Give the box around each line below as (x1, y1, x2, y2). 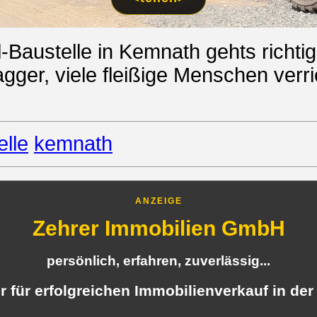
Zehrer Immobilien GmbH (32, 216, 285, 240)
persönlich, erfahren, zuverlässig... (47, 253, 270, 268)
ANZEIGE (134, 195, 183, 206)
